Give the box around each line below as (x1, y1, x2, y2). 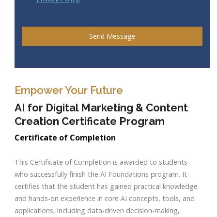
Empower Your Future (15, 84, 123, 97)
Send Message (89, 31, 135, 41)
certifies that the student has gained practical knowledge (15, 182, 198, 191)
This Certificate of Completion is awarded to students (15, 157, 187, 167)
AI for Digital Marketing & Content (15, 101, 188, 114)
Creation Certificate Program (15, 115, 165, 128)
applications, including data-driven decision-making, (15, 206, 180, 216)
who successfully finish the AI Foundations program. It (15, 170, 187, 179)
